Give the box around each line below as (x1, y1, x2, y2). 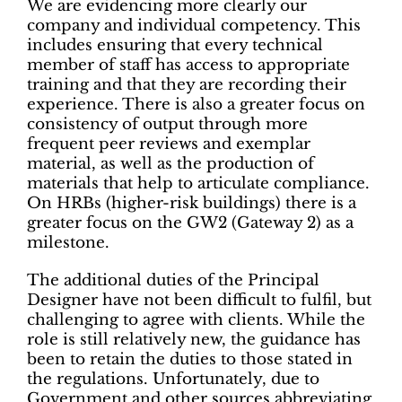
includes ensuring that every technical (27, 35, 323, 55)
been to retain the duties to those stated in (27, 349, 353, 369)
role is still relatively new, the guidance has (27, 329, 361, 349)
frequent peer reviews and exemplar (27, 134, 310, 153)
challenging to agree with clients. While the (27, 310, 365, 329)
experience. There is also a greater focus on (27, 94, 365, 114)
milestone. (27, 232, 109, 252)
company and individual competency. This (27, 15, 361, 35)
